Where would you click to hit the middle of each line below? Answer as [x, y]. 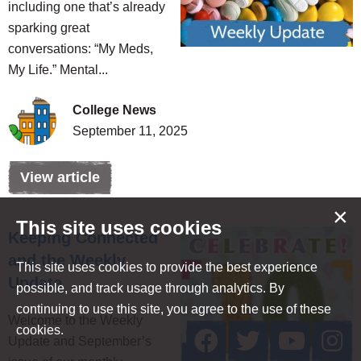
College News [114, 110]
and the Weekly [67, 261]
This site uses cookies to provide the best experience [167, 267]
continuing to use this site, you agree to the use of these [174, 309]
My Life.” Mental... [58, 70]
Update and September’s [80, 342]
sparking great [49, 28]
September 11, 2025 [130, 131]
